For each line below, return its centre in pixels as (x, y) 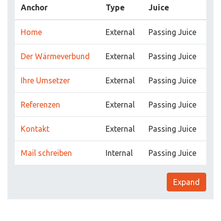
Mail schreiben (46, 153)
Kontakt (35, 129)
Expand (186, 182)
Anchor (34, 7)
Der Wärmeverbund (55, 56)
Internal (119, 153)
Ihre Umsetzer (45, 80)
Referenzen (40, 105)
